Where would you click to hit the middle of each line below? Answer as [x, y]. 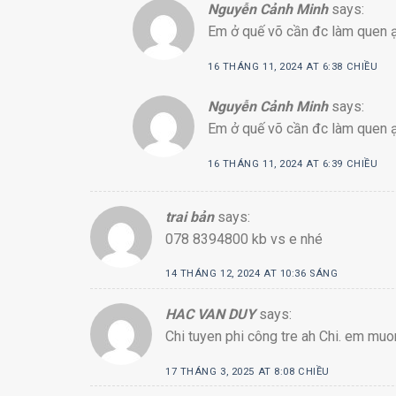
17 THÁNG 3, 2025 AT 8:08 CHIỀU [247, 371]
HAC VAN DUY [210, 314]
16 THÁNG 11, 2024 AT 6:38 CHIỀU [293, 67]
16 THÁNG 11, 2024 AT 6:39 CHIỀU [293, 164]
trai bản [190, 217]
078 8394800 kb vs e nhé [244, 239]
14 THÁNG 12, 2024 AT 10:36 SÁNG [252, 274]
